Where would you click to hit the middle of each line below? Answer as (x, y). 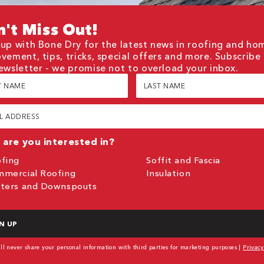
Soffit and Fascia (183, 160)
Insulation (169, 173)
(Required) (157, 98)
